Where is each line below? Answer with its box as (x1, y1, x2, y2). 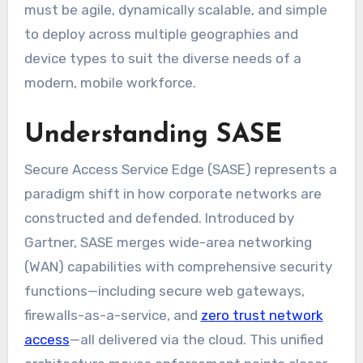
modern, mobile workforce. (23, 74, 196, 91)
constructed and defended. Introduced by (23, 209, 294, 226)
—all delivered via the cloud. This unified (69, 331, 323, 348)
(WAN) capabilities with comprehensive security (23, 258, 332, 275)
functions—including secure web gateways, (23, 282, 305, 299)
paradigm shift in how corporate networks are (23, 185, 322, 202)
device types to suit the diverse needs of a (23, 49, 301, 66)
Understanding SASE (23, 122, 282, 148)
